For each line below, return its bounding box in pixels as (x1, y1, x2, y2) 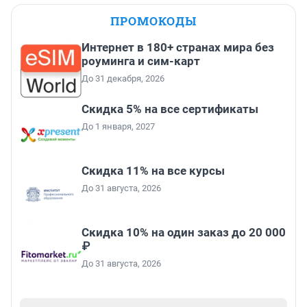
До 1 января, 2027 (82, 121, 155, 132)
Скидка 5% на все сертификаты (82, 102, 258, 116)
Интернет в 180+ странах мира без (82, 40, 274, 55)
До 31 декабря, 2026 (82, 73, 164, 84)
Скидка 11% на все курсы (82, 164, 225, 178)
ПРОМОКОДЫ (110, 13, 197, 29)
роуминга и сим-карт (82, 54, 200, 69)
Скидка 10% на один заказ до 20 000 (82, 225, 286, 240)
